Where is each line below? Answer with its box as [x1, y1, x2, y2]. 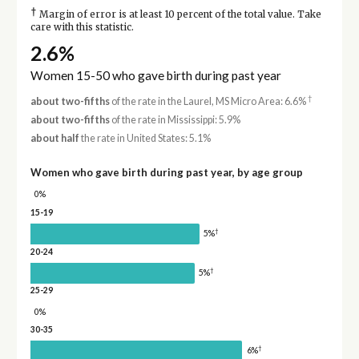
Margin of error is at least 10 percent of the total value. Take [36, 9, 321, 21]
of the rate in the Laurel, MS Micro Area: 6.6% [109, 95, 308, 107]
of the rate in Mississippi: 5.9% [109, 113, 240, 126]
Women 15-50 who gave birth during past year [30, 67, 281, 83]
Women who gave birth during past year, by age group [30, 166, 303, 179]
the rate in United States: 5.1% [79, 132, 211, 145]
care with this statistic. [30, 22, 134, 34]
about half [30, 132, 79, 145]
